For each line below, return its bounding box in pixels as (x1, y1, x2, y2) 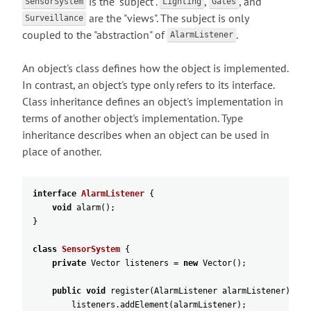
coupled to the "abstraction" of (22, 28, 167, 42)
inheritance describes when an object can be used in (22, 128, 269, 142)
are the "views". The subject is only (86, 11, 249, 25)
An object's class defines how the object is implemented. (22, 61, 288, 75)
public (52, 286, 81, 296)
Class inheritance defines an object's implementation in (22, 94, 283, 108)
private (52, 258, 86, 268)
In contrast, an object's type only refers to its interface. (22, 78, 274, 92)
